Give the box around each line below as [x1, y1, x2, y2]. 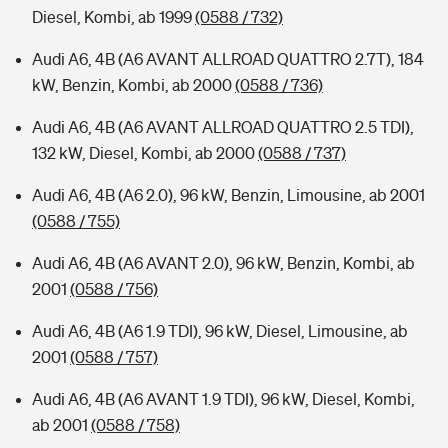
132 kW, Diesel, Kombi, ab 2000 [32, 144, 258, 162]
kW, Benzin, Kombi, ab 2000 [32, 76, 235, 94]
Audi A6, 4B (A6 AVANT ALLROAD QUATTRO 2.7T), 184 [32, 50, 424, 68]
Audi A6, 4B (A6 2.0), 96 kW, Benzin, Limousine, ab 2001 [32, 186, 425, 204]
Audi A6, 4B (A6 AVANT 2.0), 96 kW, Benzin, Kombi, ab [32, 254, 415, 272]
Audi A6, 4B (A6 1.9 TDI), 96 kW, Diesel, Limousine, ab [32, 322, 408, 340]
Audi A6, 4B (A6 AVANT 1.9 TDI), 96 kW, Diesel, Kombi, [32, 390, 415, 408]
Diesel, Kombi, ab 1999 [32, 8, 195, 26]
